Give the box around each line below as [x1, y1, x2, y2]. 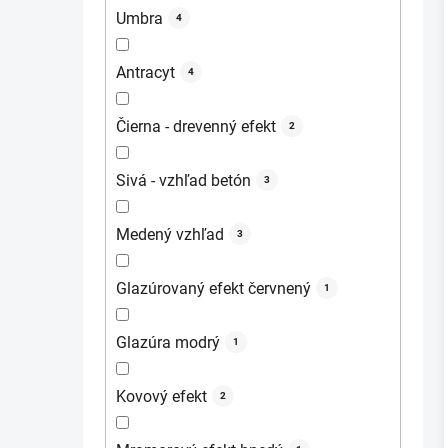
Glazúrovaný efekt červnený [116, 278, 311, 298]
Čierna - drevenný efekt [116, 116, 276, 136]
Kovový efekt [116, 386, 207, 406]
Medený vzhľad [116, 224, 224, 244]
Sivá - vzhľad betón [116, 170, 251, 190]
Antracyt [116, 62, 175, 82]
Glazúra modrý [116, 332, 220, 352]
